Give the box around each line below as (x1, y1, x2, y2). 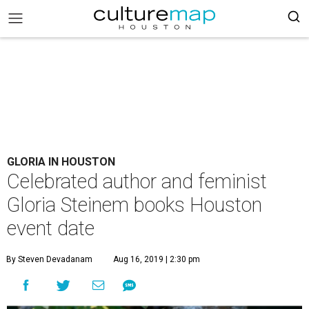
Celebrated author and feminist (7, 170, 267, 193)
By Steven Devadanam (6, 255, 92, 264)
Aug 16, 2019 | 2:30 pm (113, 255, 200, 264)
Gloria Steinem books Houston (7, 193, 262, 217)
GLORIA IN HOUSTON (7, 155, 115, 168)
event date (7, 217, 94, 240)
